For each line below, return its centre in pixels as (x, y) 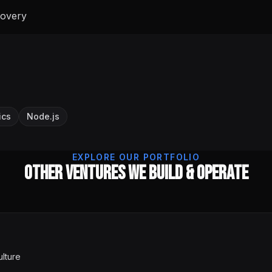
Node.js (43, 116)
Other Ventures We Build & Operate (136, 173)
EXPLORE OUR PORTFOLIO (136, 157)
